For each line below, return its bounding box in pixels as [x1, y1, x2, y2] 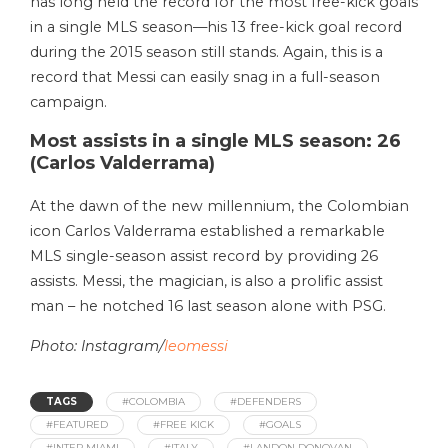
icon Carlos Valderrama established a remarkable [30, 221, 385, 240]
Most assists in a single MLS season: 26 [30, 129, 401, 152]
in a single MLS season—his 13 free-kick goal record [30, 17, 402, 36]
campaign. [30, 92, 107, 111]
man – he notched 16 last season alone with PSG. [30, 296, 390, 315]
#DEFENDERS [230, 394, 301, 408]
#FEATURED [46, 417, 108, 431]
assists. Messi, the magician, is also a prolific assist [30, 271, 383, 290]
